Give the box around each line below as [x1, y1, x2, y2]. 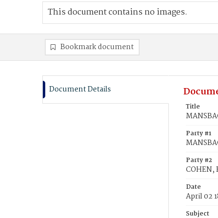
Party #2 [186, 155, 212, 165]
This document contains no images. [48, 6, 187, 19]
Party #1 [186, 128, 211, 139]
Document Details [49, 84, 111, 95]
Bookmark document [60, 41, 134, 53]
